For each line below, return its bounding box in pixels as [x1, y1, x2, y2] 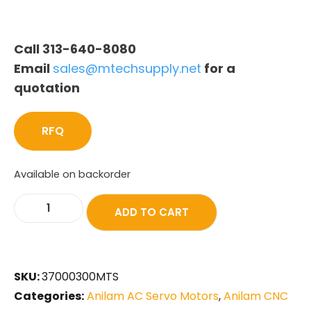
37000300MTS [42, 268, 119, 285]
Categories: [14, 287, 84, 304]
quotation [14, 78, 80, 96]
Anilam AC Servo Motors [87, 287, 219, 304]
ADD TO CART [115, 204, 189, 219]
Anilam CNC [224, 287, 288, 304]
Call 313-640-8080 [14, 40, 136, 58]
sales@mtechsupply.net [53, 59, 201, 77]
